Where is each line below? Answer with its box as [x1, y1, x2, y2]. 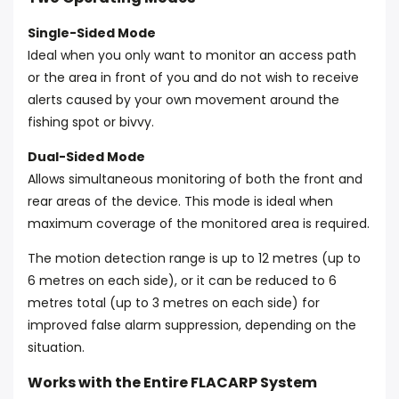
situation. [28, 338, 85, 356]
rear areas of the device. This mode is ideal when [28, 192, 333, 210]
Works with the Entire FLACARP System [28, 372, 317, 393]
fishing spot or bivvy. [28, 113, 154, 131]
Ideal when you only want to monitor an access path [28, 46, 356, 64]
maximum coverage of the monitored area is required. [28, 215, 370, 232]
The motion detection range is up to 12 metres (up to [28, 249, 361, 267]
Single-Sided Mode [28, 24, 156, 42]
